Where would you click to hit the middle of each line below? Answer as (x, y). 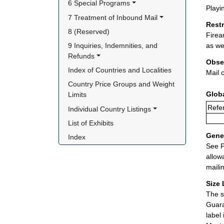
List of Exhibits (91, 123)
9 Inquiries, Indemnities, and (113, 45)
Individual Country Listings (110, 109)
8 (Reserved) (89, 31)
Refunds (81, 56)
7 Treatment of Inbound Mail (113, 17)
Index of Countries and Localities (120, 70)
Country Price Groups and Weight (121, 84)
